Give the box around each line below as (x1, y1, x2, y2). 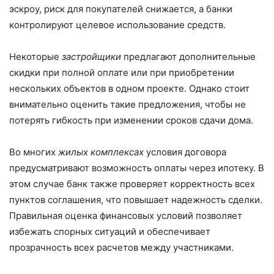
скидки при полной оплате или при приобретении (9, 67, 234, 79)
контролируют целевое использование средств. (9, 19, 226, 31)
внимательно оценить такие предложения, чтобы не (9, 98, 246, 111)
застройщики (62, 51, 121, 63)
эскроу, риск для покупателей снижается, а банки (9, 3, 232, 15)
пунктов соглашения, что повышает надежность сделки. (9, 194, 262, 206)
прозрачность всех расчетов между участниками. (9, 242, 234, 254)
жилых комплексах (58, 146, 144, 158)
